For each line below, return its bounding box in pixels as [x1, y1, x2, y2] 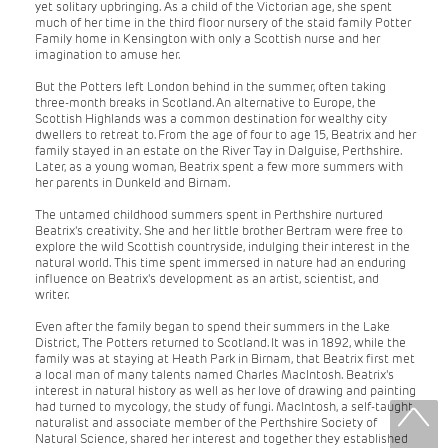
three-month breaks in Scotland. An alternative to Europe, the [35, 94, 376, 110]
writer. [35, 286, 71, 302]
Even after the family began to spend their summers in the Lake [35, 318, 390, 334]
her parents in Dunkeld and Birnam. [35, 174, 232, 190]
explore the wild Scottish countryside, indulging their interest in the [35, 238, 410, 254]
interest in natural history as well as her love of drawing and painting [35, 382, 416, 398]
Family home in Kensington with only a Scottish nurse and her [35, 30, 380, 46]
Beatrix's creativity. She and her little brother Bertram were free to [35, 222, 403, 238]
